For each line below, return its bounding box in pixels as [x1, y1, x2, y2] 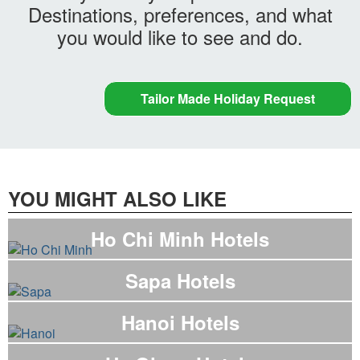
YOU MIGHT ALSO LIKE [8, 185, 227, 213]
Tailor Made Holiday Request [141, 89, 315, 108]
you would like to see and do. [57, 22, 303, 51]
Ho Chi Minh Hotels [91, 225, 269, 253]
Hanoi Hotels [121, 309, 239, 337]
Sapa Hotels [125, 267, 235, 295]
